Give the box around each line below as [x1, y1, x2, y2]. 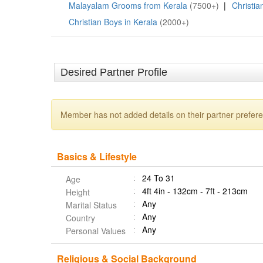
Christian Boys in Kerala [69, 16, 157, 28]
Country [66, 212, 95, 224]
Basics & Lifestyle [57, 150, 137, 163]
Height [66, 186, 90, 198]
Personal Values [66, 225, 126, 237]
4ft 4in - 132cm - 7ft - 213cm [142, 185, 248, 197]
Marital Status [66, 199, 117, 211]
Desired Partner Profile [60, 66, 167, 78]
